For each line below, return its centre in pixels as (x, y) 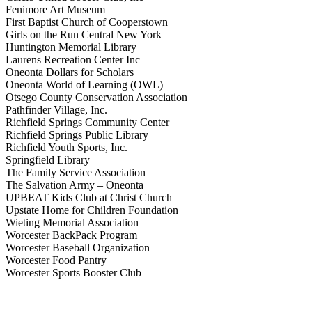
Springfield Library (48, 159)
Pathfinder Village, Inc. (56, 109)
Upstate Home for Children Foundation (92, 210)
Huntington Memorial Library (71, 47)
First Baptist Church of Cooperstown (87, 22)
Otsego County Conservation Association (96, 97)
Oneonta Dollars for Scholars (70, 72)
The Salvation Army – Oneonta (75, 185)
